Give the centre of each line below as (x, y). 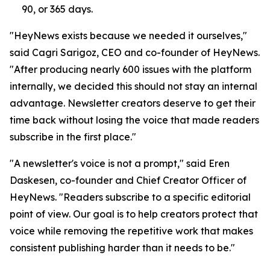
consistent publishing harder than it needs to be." (122, 248)
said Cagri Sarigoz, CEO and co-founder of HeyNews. (135, 52)
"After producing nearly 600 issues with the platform (130, 69)
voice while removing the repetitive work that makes (131, 231)
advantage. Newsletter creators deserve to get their (133, 103)
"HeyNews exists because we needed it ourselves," (128, 36)
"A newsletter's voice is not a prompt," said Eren (120, 163)
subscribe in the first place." (73, 137)
